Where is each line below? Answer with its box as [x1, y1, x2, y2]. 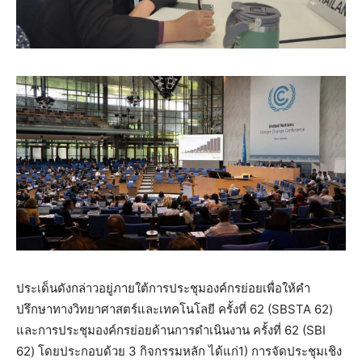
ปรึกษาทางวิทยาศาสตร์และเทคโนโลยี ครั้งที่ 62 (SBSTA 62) [16, 301, 333, 318]
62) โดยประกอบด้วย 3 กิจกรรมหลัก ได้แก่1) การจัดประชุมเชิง [16, 343, 342, 360]
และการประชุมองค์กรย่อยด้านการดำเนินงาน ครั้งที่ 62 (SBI [16, 322, 326, 339]
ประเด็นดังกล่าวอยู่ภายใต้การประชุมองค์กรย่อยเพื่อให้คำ [16, 280, 310, 297]
